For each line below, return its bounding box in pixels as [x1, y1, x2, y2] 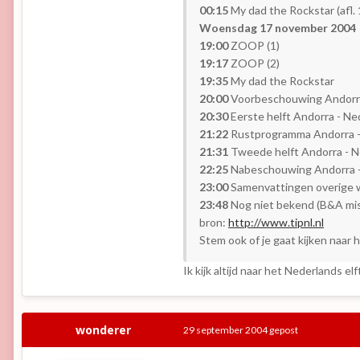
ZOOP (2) [228, 56, 280, 71]
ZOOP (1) [228, 39, 280, 53]
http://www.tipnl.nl [228, 215, 324, 230]
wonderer [75, 322, 131, 338]
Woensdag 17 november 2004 [199, 21, 356, 35]
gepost [268, 324, 298, 337]
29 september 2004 [183, 324, 268, 337]
